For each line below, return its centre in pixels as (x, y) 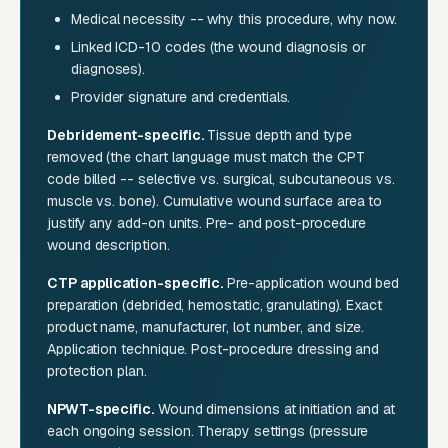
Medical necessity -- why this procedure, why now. (234, 19)
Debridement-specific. (125, 135)
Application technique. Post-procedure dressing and (213, 349)
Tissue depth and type (277, 135)
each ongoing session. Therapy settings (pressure (208, 431)
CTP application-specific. (135, 283)
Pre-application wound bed (311, 283)
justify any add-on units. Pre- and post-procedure (207, 223)
